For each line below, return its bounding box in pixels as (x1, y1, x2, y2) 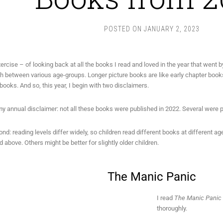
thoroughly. (156, 205, 189, 212)
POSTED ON (104, 25, 144, 33)
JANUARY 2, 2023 (143, 25, 200, 33)
